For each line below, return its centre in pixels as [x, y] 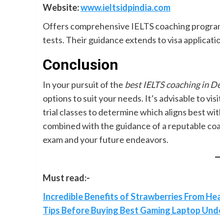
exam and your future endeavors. [106, 139]
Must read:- [66, 178]
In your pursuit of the [84, 84]
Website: [62, 7]
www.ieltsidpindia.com [125, 7]
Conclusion [81, 65]
